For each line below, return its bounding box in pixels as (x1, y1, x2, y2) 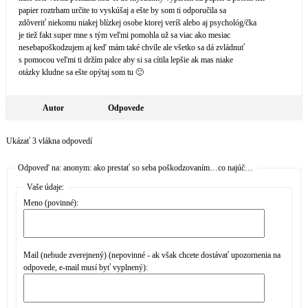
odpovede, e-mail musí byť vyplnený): (23, 263, 148, 272)
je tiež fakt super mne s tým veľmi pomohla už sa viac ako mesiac (19, 30, 230, 40)
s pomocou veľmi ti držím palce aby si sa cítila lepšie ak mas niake (19, 55, 233, 65)
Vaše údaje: (27, 182, 64, 192)
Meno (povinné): (23, 198, 78, 208)
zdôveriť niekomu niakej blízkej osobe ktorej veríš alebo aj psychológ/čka (19, 18, 256, 27)
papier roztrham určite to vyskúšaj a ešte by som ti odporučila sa (19, 5, 226, 15)
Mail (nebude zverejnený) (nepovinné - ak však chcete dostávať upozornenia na (23, 250, 280, 260)
